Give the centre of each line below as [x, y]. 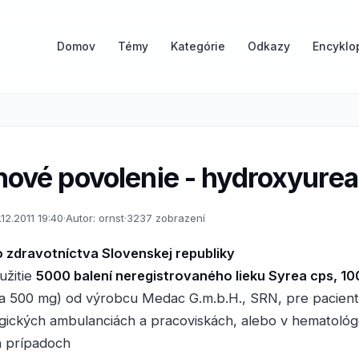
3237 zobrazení [166, 218]
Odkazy [269, 46]
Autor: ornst [95, 218]
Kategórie [198, 46]
